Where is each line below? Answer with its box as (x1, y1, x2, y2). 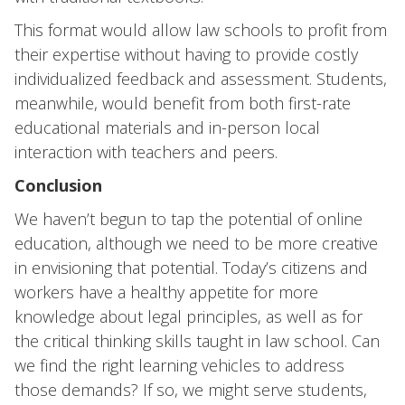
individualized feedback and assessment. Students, (14, 68, 387, 89)
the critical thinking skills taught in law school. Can (14, 330, 380, 352)
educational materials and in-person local (14, 117, 320, 138)
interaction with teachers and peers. (14, 141, 278, 163)
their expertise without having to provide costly (14, 43, 358, 65)
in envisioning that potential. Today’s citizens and (14, 257, 368, 278)
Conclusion (14, 174, 102, 196)
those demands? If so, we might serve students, (14, 379, 367, 400)
